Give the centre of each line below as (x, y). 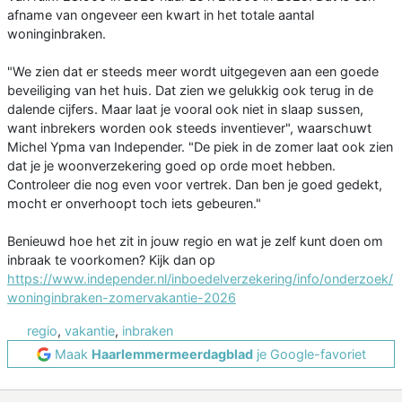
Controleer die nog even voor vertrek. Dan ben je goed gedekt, (195, 185)
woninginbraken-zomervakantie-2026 (122, 298)
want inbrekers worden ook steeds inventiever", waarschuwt (189, 128)
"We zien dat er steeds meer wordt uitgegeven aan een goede (193, 72)
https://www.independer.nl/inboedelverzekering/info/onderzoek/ (200, 279)
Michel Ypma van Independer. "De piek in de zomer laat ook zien (200, 147)
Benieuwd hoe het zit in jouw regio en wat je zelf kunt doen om (195, 241)
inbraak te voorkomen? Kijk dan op (111, 260)
